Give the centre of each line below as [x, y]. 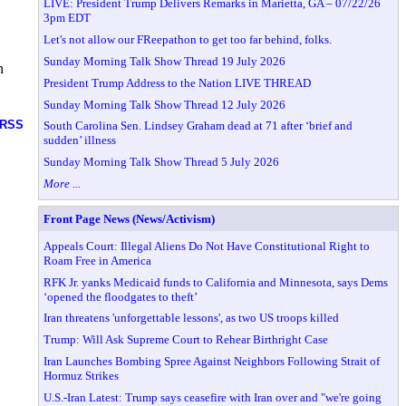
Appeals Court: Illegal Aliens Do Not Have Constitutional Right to [207, 246]
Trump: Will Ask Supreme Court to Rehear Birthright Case [186, 340]
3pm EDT [68, 18]
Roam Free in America [98, 260]
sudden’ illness [80, 140]
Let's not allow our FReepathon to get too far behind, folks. [188, 40]
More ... [63, 183]
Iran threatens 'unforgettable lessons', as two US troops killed [192, 318]
